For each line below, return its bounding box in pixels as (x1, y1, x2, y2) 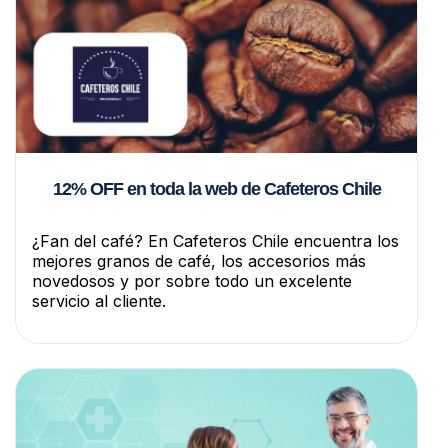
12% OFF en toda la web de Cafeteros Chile (52, 179, 381, 200)
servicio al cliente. (32, 291, 166, 312)
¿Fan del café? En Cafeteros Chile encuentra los (32, 231, 399, 252)
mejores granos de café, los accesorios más (32, 251, 366, 272)
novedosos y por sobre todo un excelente (32, 271, 352, 292)
